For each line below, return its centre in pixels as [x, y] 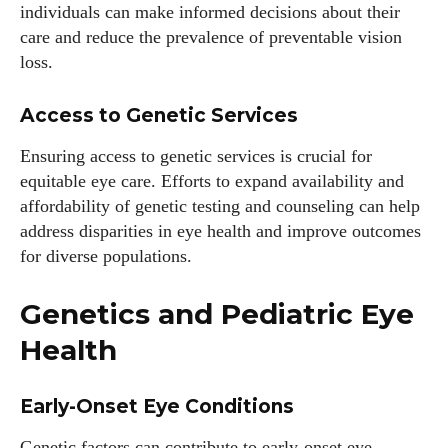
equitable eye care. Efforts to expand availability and [212, 181]
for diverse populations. [106, 256]
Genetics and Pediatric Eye [217, 314]
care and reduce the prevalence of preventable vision [211, 37]
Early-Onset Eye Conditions [157, 406]
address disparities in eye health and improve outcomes [220, 231]
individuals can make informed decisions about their [210, 12]
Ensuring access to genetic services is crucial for [196, 156]
